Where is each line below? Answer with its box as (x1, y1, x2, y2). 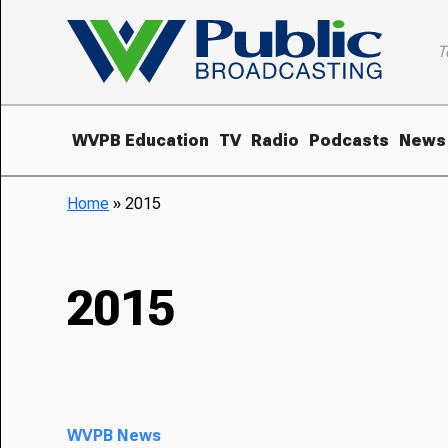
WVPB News (67, 425, 162, 445)
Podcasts (309, 130, 390, 150)
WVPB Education (72, 130, 210, 150)
